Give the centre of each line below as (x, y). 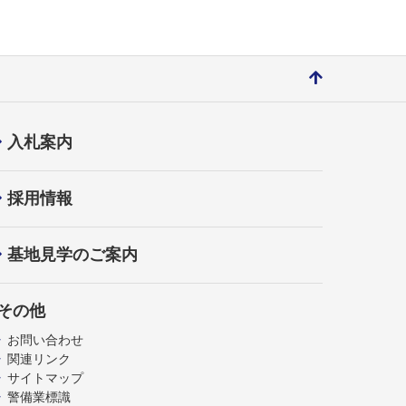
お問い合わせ (45, 339)
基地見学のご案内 (72, 254)
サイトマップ (45, 377)
